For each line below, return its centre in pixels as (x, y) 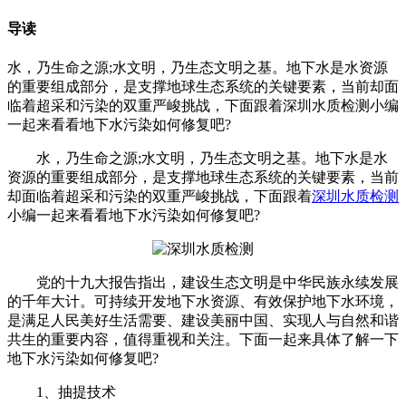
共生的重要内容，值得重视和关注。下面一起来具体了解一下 (203, 339)
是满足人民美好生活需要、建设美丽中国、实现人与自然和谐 (203, 320)
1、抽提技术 (62, 391)
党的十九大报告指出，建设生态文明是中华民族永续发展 (203, 282)
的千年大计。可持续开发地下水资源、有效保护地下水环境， (203, 301)
